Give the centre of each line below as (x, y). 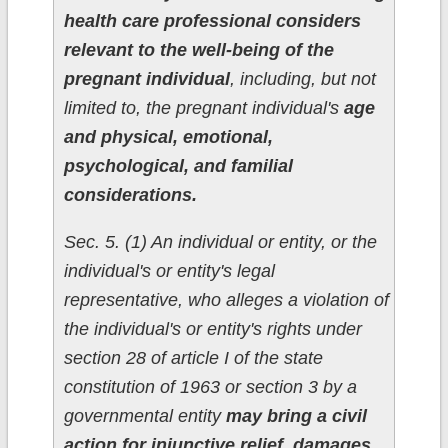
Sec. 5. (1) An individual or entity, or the (220, 242)
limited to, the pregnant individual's (203, 108)
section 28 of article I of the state (193, 358)
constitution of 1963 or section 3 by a (210, 387)
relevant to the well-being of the (198, 50)
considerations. (130, 195)
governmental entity (144, 416)
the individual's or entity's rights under (212, 329)
